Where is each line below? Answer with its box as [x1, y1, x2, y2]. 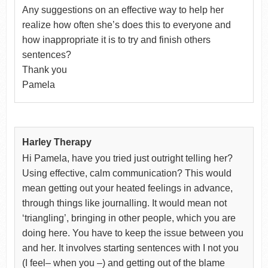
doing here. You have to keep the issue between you [22, 227, 243, 238]
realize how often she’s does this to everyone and [22, 19, 231, 30]
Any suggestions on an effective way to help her [22, 4, 224, 15]
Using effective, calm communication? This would [22, 167, 232, 178]
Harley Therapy [22, 136, 92, 147]
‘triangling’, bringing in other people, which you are [22, 212, 236, 223]
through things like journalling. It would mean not [22, 197, 227, 208]
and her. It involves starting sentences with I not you [22, 242, 239, 253]
